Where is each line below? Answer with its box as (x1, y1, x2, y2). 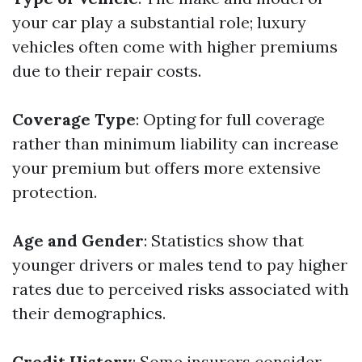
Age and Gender (12, 230, 144, 250)
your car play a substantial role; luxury (12, 12, 306, 32)
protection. (12, 182, 97, 202)
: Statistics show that (144, 230, 304, 250)
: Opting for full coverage (136, 109, 325, 129)
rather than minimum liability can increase (12, 133, 339, 154)
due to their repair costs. (12, 61, 201, 81)
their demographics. (12, 303, 166, 323)
